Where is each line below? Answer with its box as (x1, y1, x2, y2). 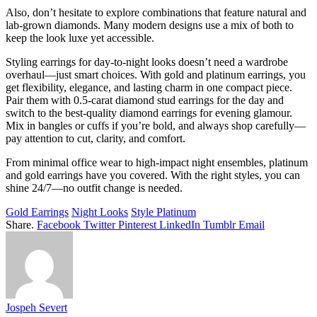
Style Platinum (131, 205, 196, 218)
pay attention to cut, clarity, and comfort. (6, 132, 185, 144)
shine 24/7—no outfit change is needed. (6, 181, 183, 194)
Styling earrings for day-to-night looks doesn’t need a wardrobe (6, 55, 288, 68)
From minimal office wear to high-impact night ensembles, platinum (6, 156, 308, 168)
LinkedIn (159, 218, 200, 231)
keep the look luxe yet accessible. (6, 31, 154, 44)
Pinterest (118, 218, 156, 231)
